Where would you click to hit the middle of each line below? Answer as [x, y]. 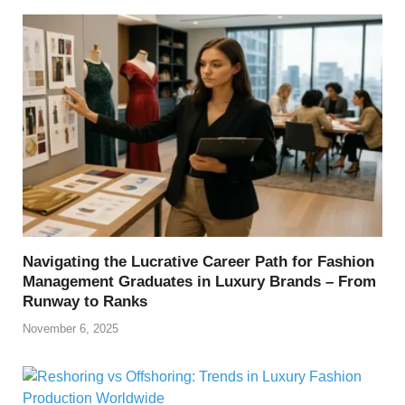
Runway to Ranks [85, 302]
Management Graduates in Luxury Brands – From [199, 282]
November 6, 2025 [71, 328]
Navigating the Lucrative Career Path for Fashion [198, 262]
